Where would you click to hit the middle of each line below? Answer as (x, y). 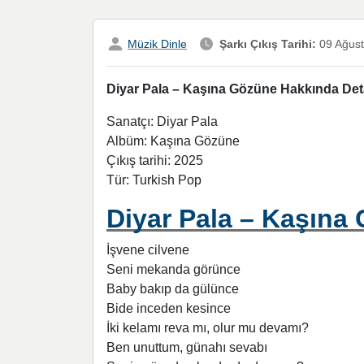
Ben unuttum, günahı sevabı (187, 348)
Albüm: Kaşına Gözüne (173, 141)
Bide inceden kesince (169, 309)
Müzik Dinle (157, 44)
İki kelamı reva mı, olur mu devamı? (208, 328)
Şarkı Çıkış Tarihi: (268, 44)
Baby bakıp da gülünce (173, 289)
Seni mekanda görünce (173, 270)
